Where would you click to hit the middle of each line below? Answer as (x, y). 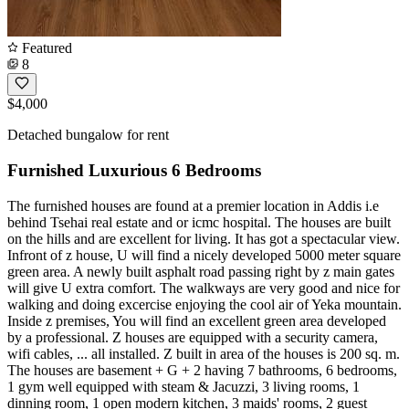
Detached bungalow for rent (88, 135)
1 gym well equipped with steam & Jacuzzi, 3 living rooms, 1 (184, 386)
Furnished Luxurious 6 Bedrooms (134, 170)
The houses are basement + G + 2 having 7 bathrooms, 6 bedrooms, (202, 370)
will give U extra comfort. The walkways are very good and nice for (204, 288)
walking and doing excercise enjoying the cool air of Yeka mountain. (204, 304)
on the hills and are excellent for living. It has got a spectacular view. (204, 238)
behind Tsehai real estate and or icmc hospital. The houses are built (199, 222)
